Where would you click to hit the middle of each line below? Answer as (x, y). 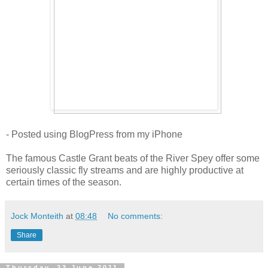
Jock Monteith (37, 216)
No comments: (135, 216)
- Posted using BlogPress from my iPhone (94, 134)
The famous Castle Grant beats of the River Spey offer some (133, 158)
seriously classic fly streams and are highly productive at (125, 170)
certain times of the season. (64, 182)
